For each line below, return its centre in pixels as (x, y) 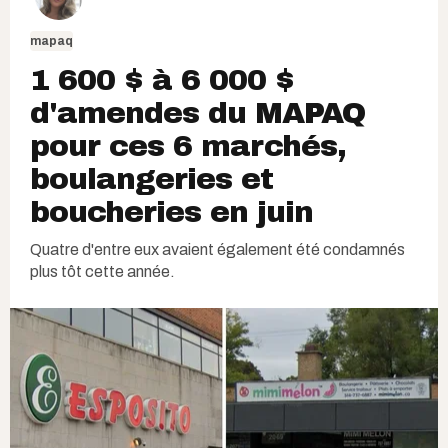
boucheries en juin (171, 211)
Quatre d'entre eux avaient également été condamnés (217, 249)
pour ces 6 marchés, (188, 145)
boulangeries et (151, 178)
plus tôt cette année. (102, 271)
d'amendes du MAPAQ (197, 112)
